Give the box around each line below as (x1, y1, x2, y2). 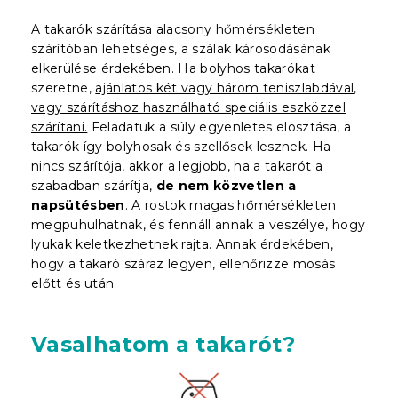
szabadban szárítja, (31, 177, 156, 194)
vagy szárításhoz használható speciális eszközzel (31, 99, 346, 115)
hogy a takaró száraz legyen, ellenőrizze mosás (31, 255, 336, 272)
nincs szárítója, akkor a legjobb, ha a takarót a (31, 157, 323, 174)
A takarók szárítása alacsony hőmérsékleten (31, 20, 314, 37)
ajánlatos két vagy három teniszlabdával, (95, 79, 357, 96)
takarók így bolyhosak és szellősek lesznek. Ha (31, 138, 331, 155)
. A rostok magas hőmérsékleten (124, 196, 337, 213)
